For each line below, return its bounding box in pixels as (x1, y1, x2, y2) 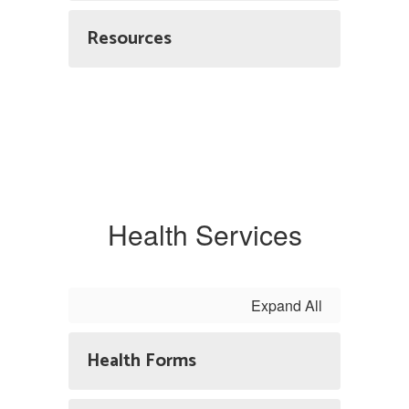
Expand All (251, 295, 322, 316)
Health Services (107, 215, 302, 254)
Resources (87, 24, 172, 54)
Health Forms (87, 346, 196, 376)
